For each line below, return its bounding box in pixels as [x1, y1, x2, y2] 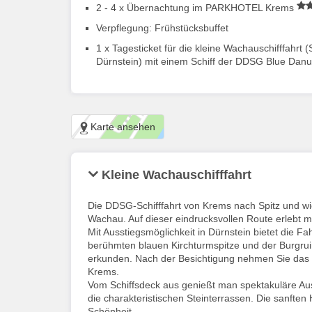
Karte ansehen [88, 121, 155, 133]
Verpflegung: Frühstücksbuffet [96, 22, 228, 34]
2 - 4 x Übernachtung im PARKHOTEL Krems [96, 2, 297, 14]
